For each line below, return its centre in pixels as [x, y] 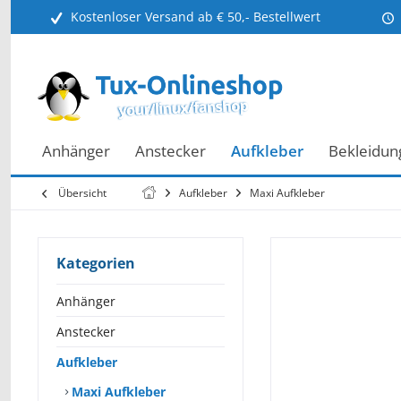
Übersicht [82, 193]
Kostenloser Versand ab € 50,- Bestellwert [196, 17]
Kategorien [96, 263]
